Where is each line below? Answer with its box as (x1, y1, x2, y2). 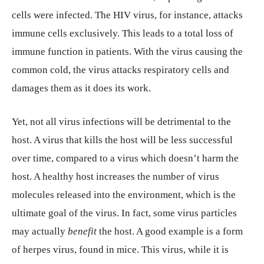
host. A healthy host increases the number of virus (12, 170, 219, 182)
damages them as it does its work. (12, 82, 151, 94)
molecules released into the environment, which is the (12, 189, 236, 200)
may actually (12, 225, 68, 237)
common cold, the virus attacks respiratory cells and (12, 64, 229, 75)
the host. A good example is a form (97, 225, 243, 237)
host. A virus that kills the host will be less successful (12, 134, 233, 146)
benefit (68, 225, 97, 237)
